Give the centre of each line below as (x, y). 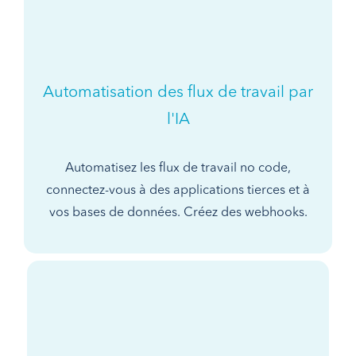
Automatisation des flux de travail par (178, 93)
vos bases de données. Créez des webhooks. (178, 213)
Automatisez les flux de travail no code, (178, 168)
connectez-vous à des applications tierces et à (178, 190)
